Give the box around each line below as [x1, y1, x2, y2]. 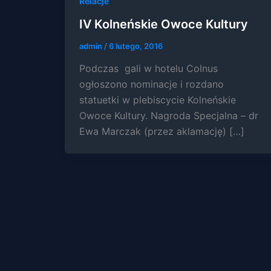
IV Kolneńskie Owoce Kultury [79, 16, 248, 31]
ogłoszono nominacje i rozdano [79, 78, 224, 91]
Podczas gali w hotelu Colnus [79, 62, 218, 75]
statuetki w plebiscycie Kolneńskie [79, 94, 236, 106]
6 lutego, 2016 [108, 41, 163, 51]
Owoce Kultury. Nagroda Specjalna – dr [79, 109, 258, 122]
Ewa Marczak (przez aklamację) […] [79, 125, 244, 138]
